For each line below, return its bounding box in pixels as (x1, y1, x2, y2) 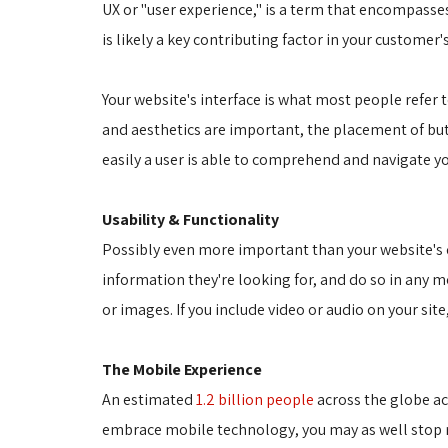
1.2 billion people (196, 389, 314, 410)
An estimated (102, 389, 196, 410)
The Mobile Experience (102, 359, 262, 380)
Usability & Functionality (102, 209, 282, 230)
